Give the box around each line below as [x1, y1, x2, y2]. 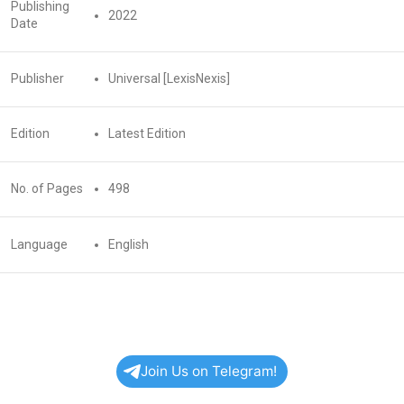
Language [11, 236, 68, 252]
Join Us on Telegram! [141, 362, 277, 380]
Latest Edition [108, 125, 186, 141]
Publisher [11, 70, 64, 86]
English [108, 236, 149, 252]
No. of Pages [11, 180, 83, 196]
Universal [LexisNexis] [108, 70, 230, 86]
